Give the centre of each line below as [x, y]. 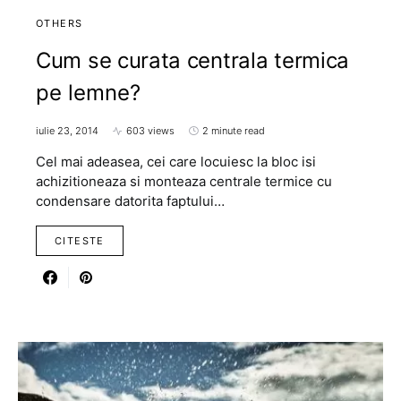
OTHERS [60, 23]
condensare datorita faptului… [130, 201]
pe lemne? [88, 93]
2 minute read [234, 131]
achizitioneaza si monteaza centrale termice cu [184, 181]
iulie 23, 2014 [67, 131]
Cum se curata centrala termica [193, 60]
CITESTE [80, 241]
